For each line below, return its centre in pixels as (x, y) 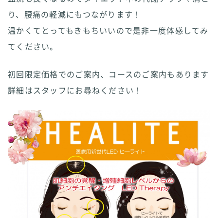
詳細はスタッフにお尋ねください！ (75, 90)
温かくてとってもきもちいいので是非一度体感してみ (108, 30)
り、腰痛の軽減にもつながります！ (75, 14)
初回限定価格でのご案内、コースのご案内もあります (109, 74)
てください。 (33, 46)
